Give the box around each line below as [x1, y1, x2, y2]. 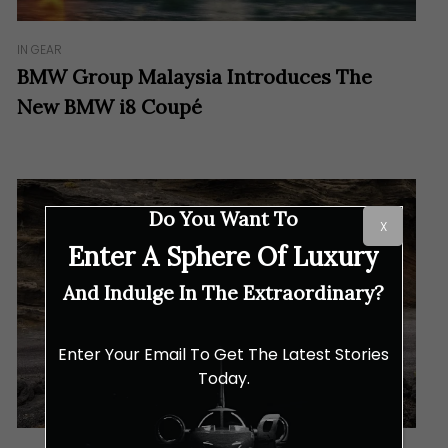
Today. [197, 367, 250, 390]
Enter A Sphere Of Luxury [68, 240, 380, 273]
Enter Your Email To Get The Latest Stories [58, 343, 390, 366]
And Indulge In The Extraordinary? [63, 281, 385, 305]
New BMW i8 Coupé [17, 94, 203, 119]
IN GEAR [17, 41, 63, 58]
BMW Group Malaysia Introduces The [17, 64, 373, 89]
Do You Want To [149, 207, 299, 231]
